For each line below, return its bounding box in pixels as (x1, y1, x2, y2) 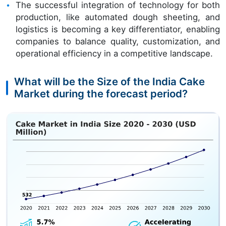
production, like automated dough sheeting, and (16, 12, 220, 23)
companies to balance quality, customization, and (16, 36, 220, 47)
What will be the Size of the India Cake (14, 75, 205, 88)
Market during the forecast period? (14, 87, 188, 100)
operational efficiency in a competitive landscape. (16, 48, 213, 59)
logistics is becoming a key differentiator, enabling (16, 24, 220, 35)
